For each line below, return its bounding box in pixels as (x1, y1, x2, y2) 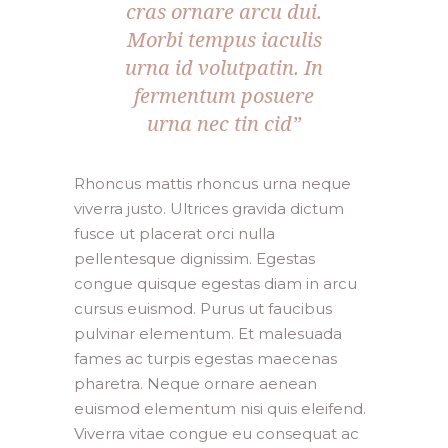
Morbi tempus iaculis (126, 26, 322, 53)
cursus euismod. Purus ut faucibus (74, 299, 332, 318)
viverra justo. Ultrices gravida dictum (74, 199, 344, 218)
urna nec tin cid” (147, 110, 301, 137)
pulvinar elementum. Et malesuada (74, 324, 342, 343)
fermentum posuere (134, 82, 314, 109)
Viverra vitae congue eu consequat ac (74, 424, 359, 443)
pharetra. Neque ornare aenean (74, 374, 317, 393)
